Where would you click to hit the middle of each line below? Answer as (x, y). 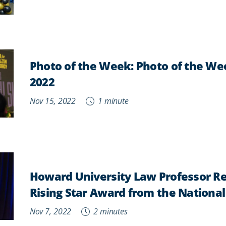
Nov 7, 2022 (50, 211)
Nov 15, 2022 (53, 101)
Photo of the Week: (83, 66)
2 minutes (109, 211)
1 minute (112, 101)
